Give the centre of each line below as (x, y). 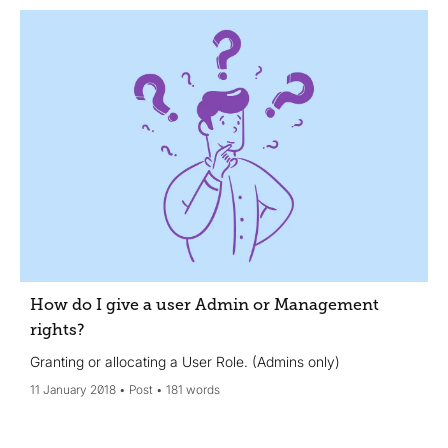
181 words (193, 389)
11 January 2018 (73, 389)
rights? (57, 329)
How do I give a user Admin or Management (204, 304)
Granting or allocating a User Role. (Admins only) (185, 361)
